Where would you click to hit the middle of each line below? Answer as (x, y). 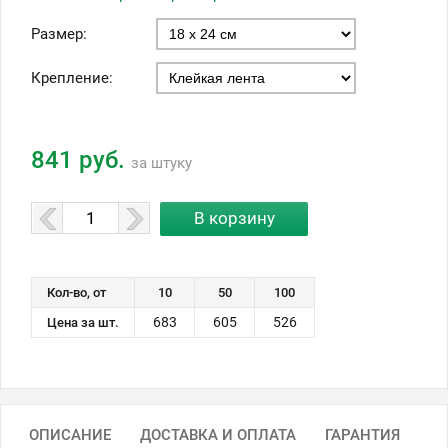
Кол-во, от (76, 293)
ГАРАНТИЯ (362, 435)
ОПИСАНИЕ (70, 435)
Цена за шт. (83, 323)
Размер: (59, 34)
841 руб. (81, 160)
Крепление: (72, 78)
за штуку (161, 163)
